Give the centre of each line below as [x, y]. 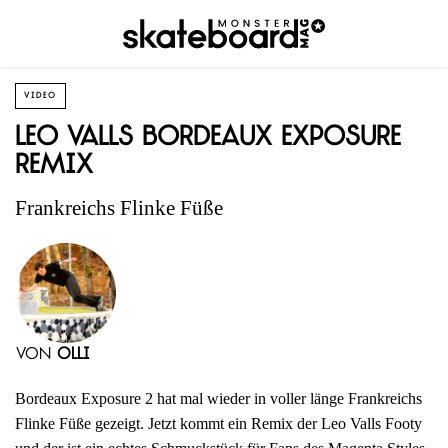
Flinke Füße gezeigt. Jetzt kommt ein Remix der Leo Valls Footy [218, 423]
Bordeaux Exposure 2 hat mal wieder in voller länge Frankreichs [218, 398]
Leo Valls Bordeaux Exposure [208, 138]
